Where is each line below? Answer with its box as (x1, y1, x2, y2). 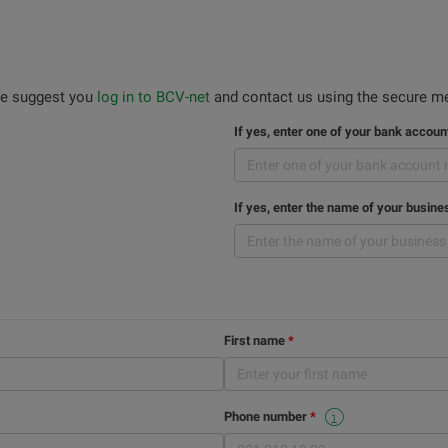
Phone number (224, 409, 307, 424)
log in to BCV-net (97, 88, 210, 106)
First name (224, 333, 285, 348)
